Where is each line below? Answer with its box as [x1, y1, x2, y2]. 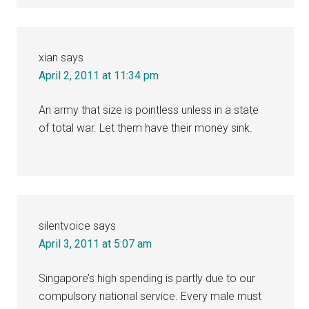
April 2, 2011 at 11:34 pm [39, 68, 159, 82]
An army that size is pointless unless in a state [39, 103, 259, 117]
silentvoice [39, 219, 91, 232]
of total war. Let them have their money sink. [39, 121, 253, 134]
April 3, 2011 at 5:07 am [39, 237, 152, 250]
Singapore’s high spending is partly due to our [39, 271, 256, 285]
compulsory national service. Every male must [39, 289, 262, 303]
